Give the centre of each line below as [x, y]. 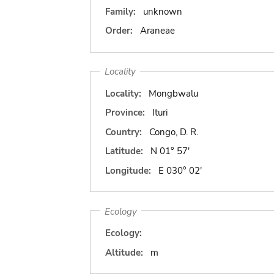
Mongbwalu [173, 93]
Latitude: [124, 151]
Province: [125, 113]
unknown [162, 11]
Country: [124, 132]
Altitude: [124, 252]
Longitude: [128, 170]
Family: [120, 11]
